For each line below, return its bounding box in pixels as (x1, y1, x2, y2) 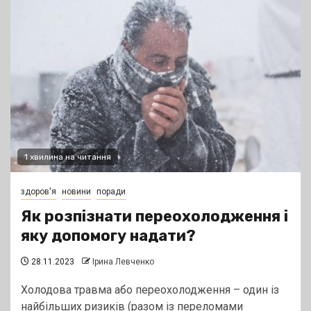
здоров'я (21, 187, 56, 197)
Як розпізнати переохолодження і (21, 207, 288, 226)
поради (96, 187, 126, 197)
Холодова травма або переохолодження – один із (21, 283, 279, 297)
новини (62, 187, 91, 197)
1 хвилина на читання (24, 152, 111, 162)
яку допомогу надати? (21, 226, 196, 246)
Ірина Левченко (92, 257, 154, 267)
